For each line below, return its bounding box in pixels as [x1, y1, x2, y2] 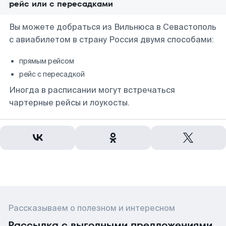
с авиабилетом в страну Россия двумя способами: [9, 34, 214, 45]
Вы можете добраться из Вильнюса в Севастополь [9, 22, 216, 32]
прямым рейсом [19, 56, 74, 66]
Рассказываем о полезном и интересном [8, 203, 175, 213]
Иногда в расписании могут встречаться [9, 85, 175, 95]
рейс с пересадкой [19, 70, 85, 79]
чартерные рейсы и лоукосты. [9, 97, 130, 108]
